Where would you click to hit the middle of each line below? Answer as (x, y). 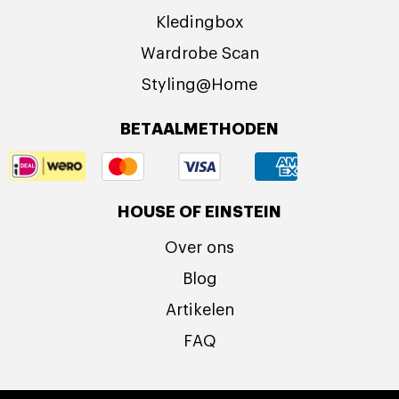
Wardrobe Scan (199, 54)
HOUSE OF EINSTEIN (199, 212)
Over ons (199, 247)
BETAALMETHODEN (199, 130)
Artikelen (199, 309)
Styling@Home (199, 85)
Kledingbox (199, 23)
